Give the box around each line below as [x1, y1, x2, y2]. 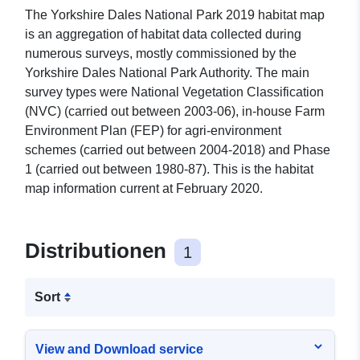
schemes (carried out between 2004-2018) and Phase [25, 143, 330, 157]
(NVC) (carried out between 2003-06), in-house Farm [25, 104, 325, 119]
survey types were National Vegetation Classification [25, 85, 324, 100]
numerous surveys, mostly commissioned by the [25, 47, 297, 61]
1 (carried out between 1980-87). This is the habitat [25, 162, 313, 177]
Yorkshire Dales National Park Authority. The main [25, 66, 309, 80]
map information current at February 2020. [25, 182, 263, 196]
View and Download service [35, 342, 203, 357]
